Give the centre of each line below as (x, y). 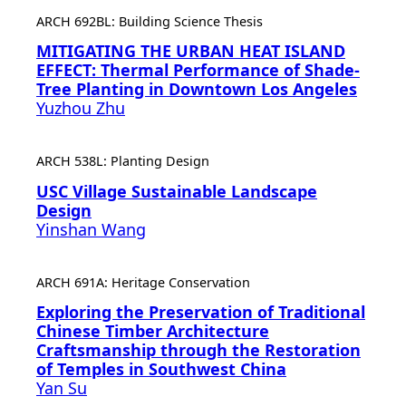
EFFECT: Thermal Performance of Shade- (198, 70)
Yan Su (62, 387)
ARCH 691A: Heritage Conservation (143, 282)
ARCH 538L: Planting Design (123, 161)
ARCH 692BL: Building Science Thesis (150, 21)
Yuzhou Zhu (81, 108)
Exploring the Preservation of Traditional (201, 311)
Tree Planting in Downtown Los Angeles (197, 89)
